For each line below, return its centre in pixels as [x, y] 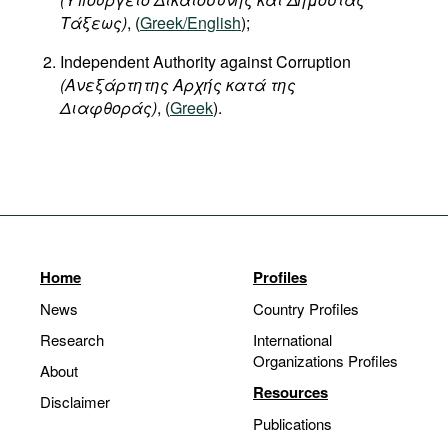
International [292, 339]
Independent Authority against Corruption [205, 61]
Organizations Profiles [325, 360]
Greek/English [190, 22]
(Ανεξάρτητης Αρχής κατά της [178, 84]
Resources [290, 392]
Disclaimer [75, 401]
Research [72, 339]
